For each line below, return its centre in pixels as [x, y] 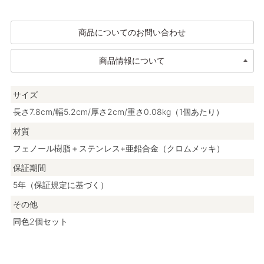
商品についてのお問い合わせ [132, 32]
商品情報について [132, 60]
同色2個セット [40, 221]
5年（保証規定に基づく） [60, 184]
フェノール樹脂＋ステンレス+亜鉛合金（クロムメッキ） [118, 148]
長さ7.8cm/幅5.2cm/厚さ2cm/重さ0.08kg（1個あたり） [118, 111]
